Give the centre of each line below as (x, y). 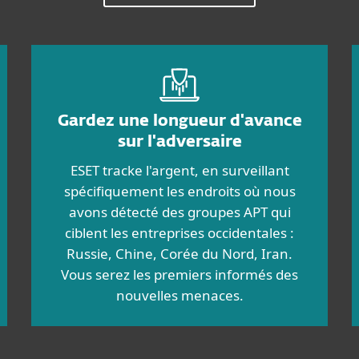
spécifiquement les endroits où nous (179, 191)
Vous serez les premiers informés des (179, 274)
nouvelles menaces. (179, 295)
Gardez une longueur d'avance (179, 121)
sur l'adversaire (179, 142)
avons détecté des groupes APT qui (179, 212)
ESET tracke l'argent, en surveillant (179, 170)
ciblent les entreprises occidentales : (179, 233)
